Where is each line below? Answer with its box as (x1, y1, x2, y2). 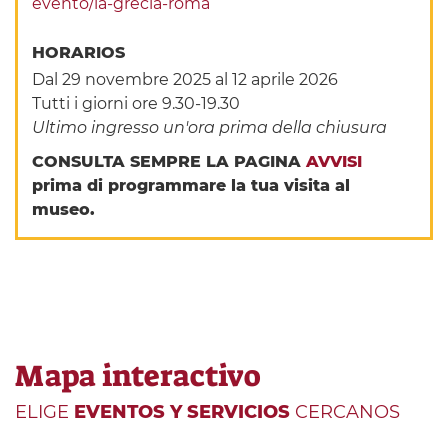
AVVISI (306, 152, 363, 172)
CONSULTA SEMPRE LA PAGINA (32, 152, 307, 172)
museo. (32, 200, 96, 220)
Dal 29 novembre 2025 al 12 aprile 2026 (32, 70, 339, 90)
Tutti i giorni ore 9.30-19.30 (32, 94, 241, 114)
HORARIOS (32, 43, 131, 63)
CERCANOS (290, 400, 400, 423)
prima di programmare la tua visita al (32, 176, 351, 196)
